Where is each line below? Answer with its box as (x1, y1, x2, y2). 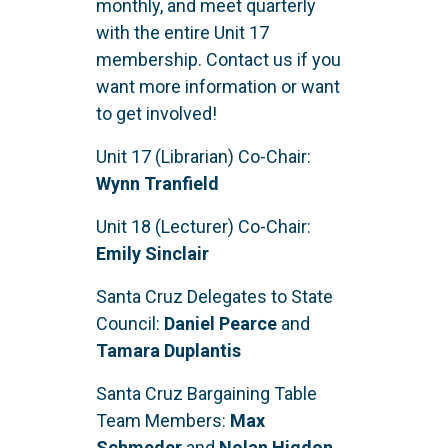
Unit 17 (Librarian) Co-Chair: (96, 146, 311, 168)
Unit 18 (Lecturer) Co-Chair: (96, 216, 311, 238)
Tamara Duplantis (96, 340, 241, 362)
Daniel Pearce (164, 313, 281, 335)
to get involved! (96, 103, 217, 125)
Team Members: (96, 410, 226, 432)
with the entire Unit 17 (96, 22, 269, 44)
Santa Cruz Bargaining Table (96, 383, 317, 405)
